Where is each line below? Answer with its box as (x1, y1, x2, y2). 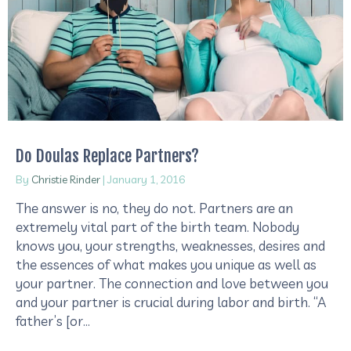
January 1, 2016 (107, 172, 185, 187)
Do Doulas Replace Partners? (16, 146, 199, 167)
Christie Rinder (31, 172, 100, 187)
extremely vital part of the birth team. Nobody (16, 219, 299, 236)
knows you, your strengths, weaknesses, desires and (16, 237, 325, 255)
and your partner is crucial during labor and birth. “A (16, 294, 326, 311)
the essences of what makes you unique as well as (16, 256, 317, 273)
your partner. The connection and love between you (16, 275, 328, 292)
